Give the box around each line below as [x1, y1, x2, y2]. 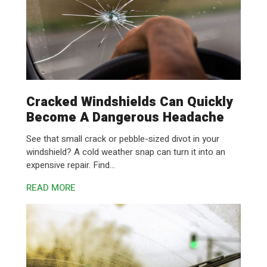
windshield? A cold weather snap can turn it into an [26, 145, 225, 159]
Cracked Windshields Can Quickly [26, 92, 232, 111]
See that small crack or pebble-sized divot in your [26, 132, 219, 145]
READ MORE [26, 181, 76, 194]
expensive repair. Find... [26, 159, 115, 172]
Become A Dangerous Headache [26, 108, 224, 127]
